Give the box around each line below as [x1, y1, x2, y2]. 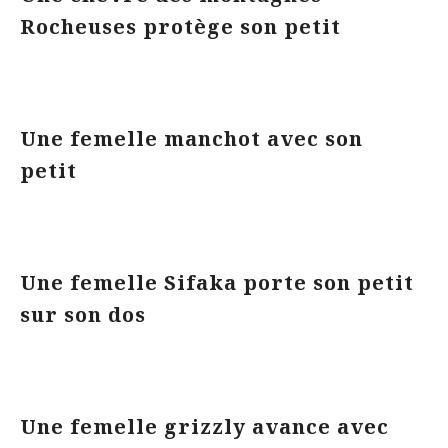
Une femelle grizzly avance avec [20, 413, 389, 440]
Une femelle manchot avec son [20, 125, 363, 152]
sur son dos [20, 301, 152, 328]
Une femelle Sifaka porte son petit [20, 269, 414, 296]
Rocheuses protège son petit [20, 13, 347, 40]
